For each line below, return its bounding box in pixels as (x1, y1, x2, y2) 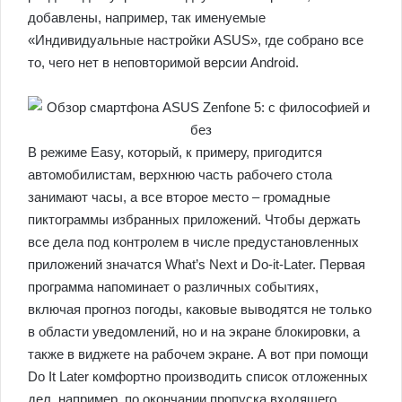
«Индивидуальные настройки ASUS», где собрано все (28, 32, 363, 48)
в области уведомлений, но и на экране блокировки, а (28, 324, 360, 340)
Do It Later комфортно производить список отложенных (28, 369, 368, 385)
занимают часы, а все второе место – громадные (28, 189, 330, 205)
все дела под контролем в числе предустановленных (28, 234, 359, 250)
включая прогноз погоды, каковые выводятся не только (28, 301, 371, 318)
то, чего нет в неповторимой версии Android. (28, 55, 299, 71)
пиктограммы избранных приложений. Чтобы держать (28, 212, 361, 228)
